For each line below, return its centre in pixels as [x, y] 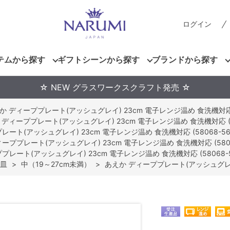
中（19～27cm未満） [56, 164]
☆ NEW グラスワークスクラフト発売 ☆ [115, 87]
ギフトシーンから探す [99, 59]
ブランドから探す [185, 59]
